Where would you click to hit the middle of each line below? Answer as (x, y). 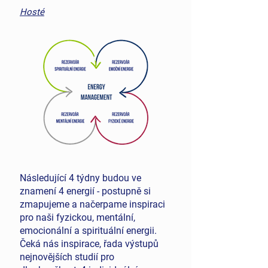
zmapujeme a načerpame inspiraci (92, 204)
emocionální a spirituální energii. (88, 231)
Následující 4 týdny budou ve (80, 178)
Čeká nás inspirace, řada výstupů (89, 244)
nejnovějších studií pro (67, 257)
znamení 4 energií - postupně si (85, 191)
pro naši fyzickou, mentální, (77, 217)
